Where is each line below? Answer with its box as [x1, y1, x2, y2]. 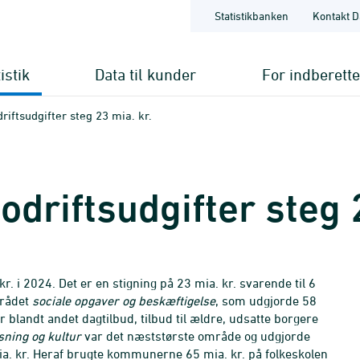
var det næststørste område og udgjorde [81, 329, 310, 343]
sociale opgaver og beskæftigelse [32, 293, 215, 308]
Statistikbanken [215, 9, 288, 22]
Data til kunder [95, 65, 197, 84]
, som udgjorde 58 [215, 293, 317, 308]
